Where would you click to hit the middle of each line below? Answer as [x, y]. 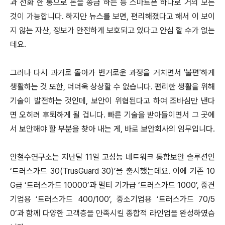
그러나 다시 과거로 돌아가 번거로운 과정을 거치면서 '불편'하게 [113, 73]
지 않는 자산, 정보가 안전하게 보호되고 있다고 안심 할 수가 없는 [113, 30]
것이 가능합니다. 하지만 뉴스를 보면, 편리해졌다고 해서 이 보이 [113, 16]
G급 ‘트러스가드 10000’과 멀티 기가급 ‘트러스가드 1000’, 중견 [113, 185]
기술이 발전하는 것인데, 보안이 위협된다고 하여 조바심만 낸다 [113, 101]
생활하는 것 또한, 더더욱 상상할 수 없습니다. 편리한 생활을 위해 [113, 87]
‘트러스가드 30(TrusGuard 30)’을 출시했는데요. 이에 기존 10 [113, 171]
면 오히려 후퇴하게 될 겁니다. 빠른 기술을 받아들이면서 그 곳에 [113, 115]
